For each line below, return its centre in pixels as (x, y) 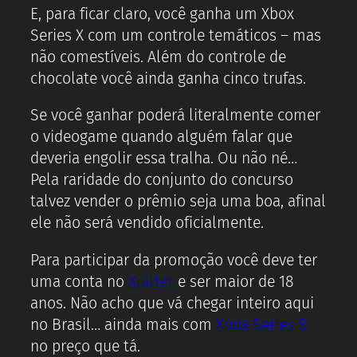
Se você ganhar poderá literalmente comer (175, 116)
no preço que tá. (85, 346)
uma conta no (79, 281)
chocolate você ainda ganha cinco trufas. (168, 78)
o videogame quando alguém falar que (161, 137)
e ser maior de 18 (235, 281)
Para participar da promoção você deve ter (174, 260)
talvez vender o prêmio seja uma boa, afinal (178, 202)
